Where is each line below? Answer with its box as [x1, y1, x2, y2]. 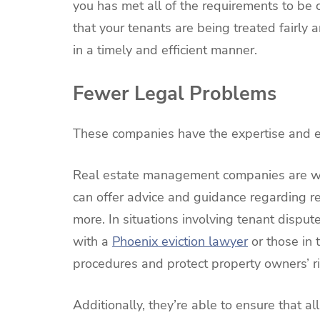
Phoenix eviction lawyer [112, 233, 248, 251]
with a [73, 233, 112, 251]
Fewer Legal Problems [73, 80, 276, 106]
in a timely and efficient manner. [73, 41, 257, 59]
